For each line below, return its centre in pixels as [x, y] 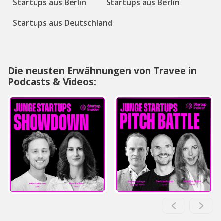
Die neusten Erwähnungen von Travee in [102, 70]
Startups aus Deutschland [63, 23]
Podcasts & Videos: [52, 82]
